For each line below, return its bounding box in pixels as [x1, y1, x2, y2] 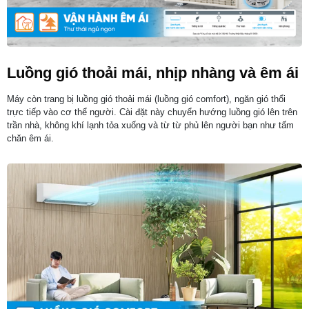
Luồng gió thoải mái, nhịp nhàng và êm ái [7, 64, 299, 82]
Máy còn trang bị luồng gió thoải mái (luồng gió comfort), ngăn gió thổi [7, 94, 286, 105]
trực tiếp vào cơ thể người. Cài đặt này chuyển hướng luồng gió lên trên [7, 107, 297, 118]
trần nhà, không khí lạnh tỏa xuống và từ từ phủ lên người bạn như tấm [7, 120, 294, 131]
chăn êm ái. [7, 133, 54, 144]
